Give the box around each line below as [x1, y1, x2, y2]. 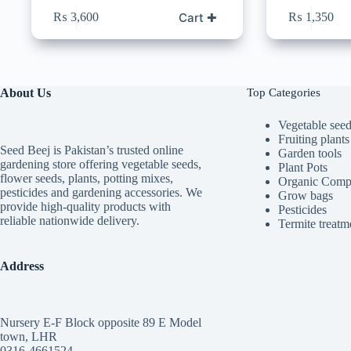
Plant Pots [277, 160, 327, 174]
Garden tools [277, 146, 342, 160]
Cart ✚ [178, 9, 217, 25]
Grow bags [277, 188, 333, 202]
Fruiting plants [277, 132, 349, 146]
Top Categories [246, 85, 320, 99]
